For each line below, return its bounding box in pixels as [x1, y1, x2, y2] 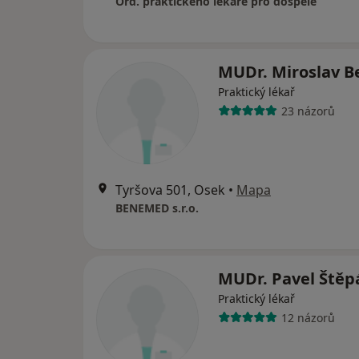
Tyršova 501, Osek [115, 181, 225, 200]
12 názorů [280, 309, 335, 325]
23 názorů [280, 103, 335, 119]
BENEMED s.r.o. [115, 200, 199, 216]
